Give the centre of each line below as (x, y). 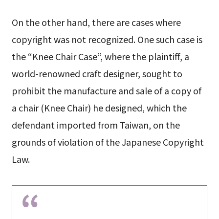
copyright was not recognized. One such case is (107, 39)
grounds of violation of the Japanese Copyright (108, 142)
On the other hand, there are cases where (96, 22)
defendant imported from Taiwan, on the (96, 124)
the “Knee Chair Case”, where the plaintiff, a (100, 56)
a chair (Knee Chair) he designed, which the (99, 107)
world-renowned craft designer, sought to (97, 73)
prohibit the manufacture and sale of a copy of (106, 90)
